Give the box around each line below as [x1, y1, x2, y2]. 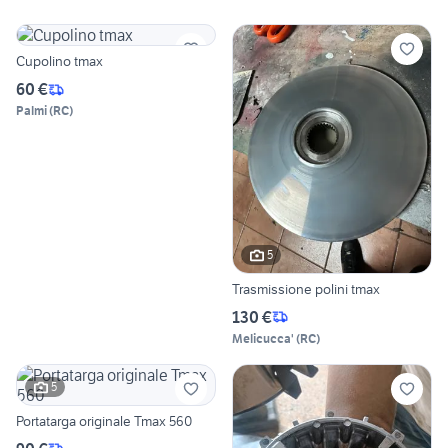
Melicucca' [232, 330, 294, 346]
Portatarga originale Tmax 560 [16, 411, 192, 430]
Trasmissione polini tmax [232, 279, 380, 298]
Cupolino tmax [16, 52, 103, 71]
